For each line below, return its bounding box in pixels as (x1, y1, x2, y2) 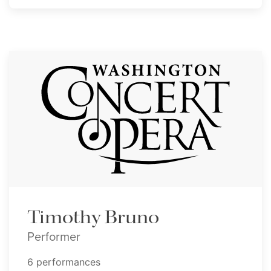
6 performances (27, 256, 100, 269)
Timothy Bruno (27, 206, 159, 230)
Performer (27, 227, 80, 246)
